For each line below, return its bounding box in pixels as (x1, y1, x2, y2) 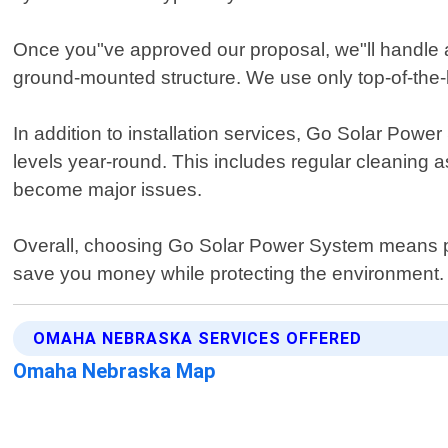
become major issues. (13, 179, 203, 201)
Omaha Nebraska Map (13, 359, 217, 384)
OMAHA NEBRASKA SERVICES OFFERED (33, 329, 363, 349)
